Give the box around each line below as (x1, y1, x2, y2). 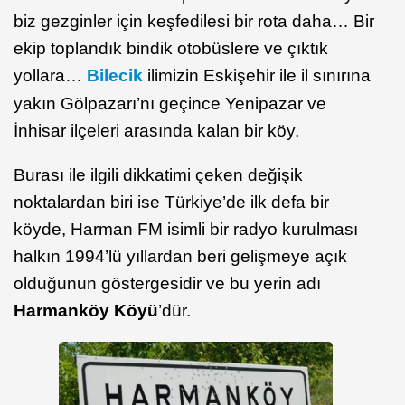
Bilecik (87, 66, 143, 85)
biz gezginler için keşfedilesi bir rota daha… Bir (14, 12, 374, 31)
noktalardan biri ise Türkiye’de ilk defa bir (14, 193, 329, 212)
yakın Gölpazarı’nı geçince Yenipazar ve (14, 94, 326, 113)
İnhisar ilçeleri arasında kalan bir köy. (14, 121, 299, 140)
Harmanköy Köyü (14, 301, 158, 320)
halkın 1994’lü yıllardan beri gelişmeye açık (14, 247, 347, 266)
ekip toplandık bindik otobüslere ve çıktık (14, 39, 328, 58)
